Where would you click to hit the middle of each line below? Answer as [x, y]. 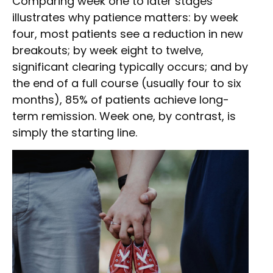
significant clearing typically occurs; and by [130, 67]
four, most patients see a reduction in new [128, 34]
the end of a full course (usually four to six [127, 83]
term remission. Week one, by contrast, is [124, 116]
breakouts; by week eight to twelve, [108, 51]
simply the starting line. [75, 133]
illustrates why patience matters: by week [125, 18]
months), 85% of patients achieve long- [121, 100]
